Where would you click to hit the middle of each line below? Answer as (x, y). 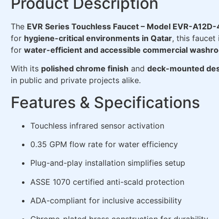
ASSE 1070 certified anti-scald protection (107, 182)
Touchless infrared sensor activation (97, 125)
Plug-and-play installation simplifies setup (108, 163)
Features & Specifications (105, 102)
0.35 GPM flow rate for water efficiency (104, 144)
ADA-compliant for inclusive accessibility (106, 201)
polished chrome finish (85, 69)
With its (26, 69)
